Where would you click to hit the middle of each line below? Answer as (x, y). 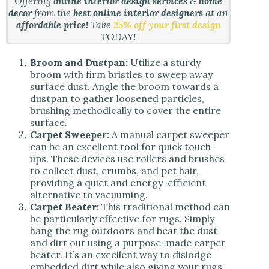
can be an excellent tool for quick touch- (123, 147)
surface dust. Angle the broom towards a (124, 87)
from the (53, 13)
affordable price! (52, 25)
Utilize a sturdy (164, 63)
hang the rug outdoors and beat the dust (124, 231)
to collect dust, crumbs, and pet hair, (114, 171)
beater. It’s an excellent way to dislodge (121, 255)
